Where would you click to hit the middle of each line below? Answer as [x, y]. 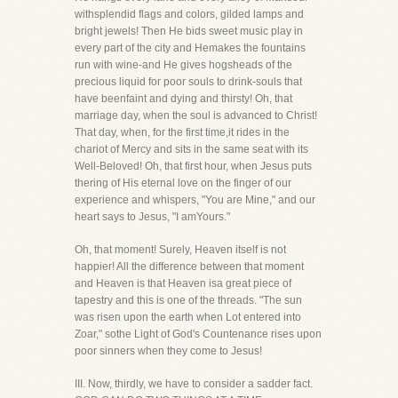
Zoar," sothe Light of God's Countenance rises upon [198, 334]
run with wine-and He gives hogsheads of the [183, 65]
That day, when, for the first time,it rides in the [182, 132]
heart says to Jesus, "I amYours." [152, 217]
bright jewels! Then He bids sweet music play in [189, 31]
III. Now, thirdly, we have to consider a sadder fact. [194, 384]
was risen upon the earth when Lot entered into [188, 317]
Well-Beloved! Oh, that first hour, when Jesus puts [193, 166]
